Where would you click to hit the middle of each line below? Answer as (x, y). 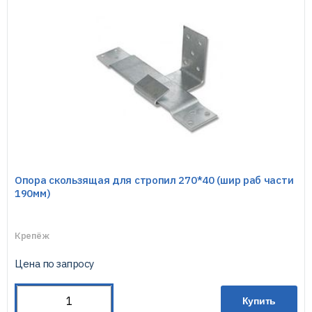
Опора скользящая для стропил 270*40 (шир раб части (154, 180)
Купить (259, 301)
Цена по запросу (54, 264)
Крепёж (32, 236)
